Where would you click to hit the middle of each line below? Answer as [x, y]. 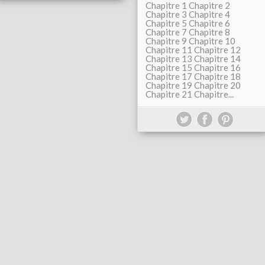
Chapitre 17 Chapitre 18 [193, 76]
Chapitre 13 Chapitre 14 [193, 59]
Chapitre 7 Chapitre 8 [188, 32]
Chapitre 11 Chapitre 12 [193, 50]
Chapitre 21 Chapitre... [190, 94]
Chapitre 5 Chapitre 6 [188, 23]
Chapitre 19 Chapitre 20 [193, 85]
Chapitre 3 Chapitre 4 [188, 14]
